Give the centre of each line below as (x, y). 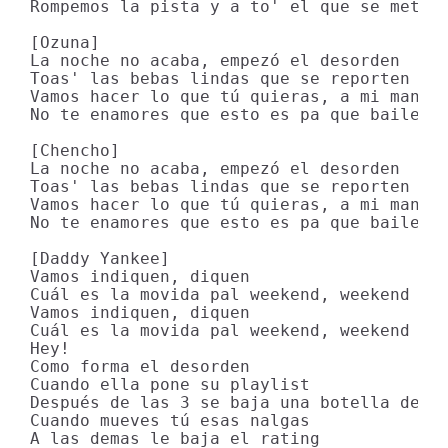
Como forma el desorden (140, 366)
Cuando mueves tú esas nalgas (170, 420)
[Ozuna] (65, 42)
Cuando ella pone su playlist (170, 384)
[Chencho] (75, 150)
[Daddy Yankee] (100, 258)
